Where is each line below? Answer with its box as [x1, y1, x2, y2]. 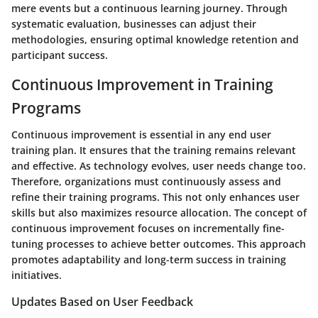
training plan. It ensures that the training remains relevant [11, 143, 296, 158]
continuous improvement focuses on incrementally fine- [11, 221, 285, 236]
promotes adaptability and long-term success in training [11, 253, 286, 267]
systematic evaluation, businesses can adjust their [11, 16, 256, 31]
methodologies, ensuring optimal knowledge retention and [11, 32, 299, 46]
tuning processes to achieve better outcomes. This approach [11, 237, 306, 251]
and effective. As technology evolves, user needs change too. [11, 159, 306, 173]
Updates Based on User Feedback [11, 294, 193, 310]
